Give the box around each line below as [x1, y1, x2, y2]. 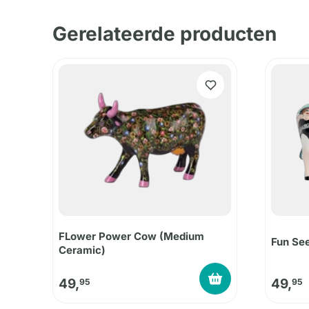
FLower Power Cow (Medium [59, 230, 204, 243]
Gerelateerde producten [52, 22, 277, 46]
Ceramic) [59, 243, 106, 257]
